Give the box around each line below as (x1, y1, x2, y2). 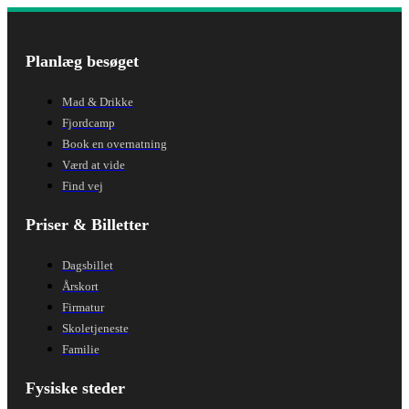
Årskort (62, 278, 99, 293)
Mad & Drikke (62, 94, 133, 109)
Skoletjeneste (62, 320, 129, 335)
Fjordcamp (62, 115, 115, 130)
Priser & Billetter (26, 215, 149, 234)
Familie (62, 341, 100, 356)
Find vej (62, 178, 103, 193)
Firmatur (62, 299, 104, 314)
